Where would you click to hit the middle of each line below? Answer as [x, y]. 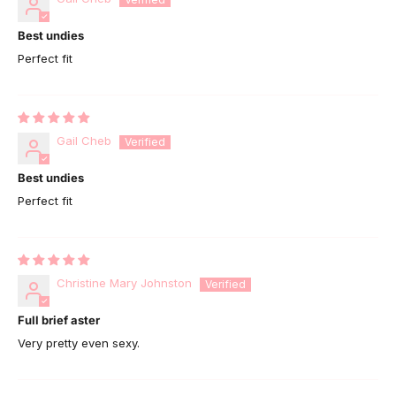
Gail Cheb [84, 140]
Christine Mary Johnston [124, 282]
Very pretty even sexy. [79, 343]
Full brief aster [59, 320]
